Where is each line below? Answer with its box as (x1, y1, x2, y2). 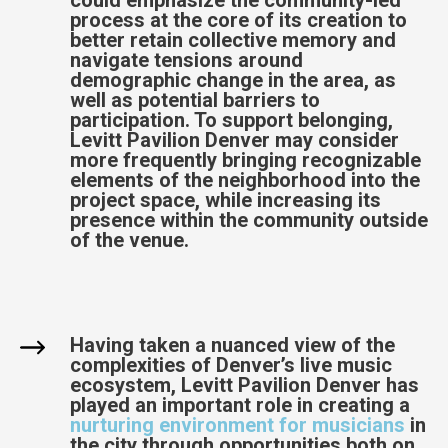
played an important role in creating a (70, 392, 410, 417)
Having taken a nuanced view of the (70, 332, 395, 357)
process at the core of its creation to (70, 7, 407, 32)
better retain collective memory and (70, 27, 396, 52)
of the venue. (70, 227, 189, 252)
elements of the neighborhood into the (70, 167, 420, 192)
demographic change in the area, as (70, 67, 396, 92)
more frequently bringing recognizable (70, 147, 421, 172)
